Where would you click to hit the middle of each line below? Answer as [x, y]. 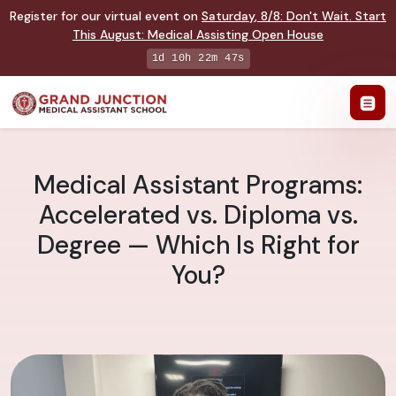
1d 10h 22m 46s [198, 58]
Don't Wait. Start [336, 16]
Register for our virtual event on [106, 16]
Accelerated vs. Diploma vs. [198, 216]
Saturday [228, 16]
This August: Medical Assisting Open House [198, 34]
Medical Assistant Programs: [198, 186]
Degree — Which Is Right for [198, 246]
